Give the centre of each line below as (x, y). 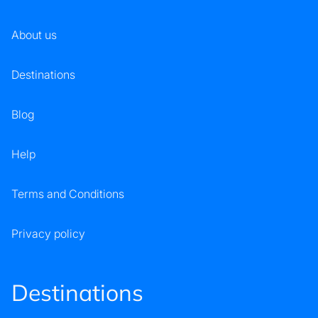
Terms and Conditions (68, 193)
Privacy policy (48, 233)
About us (34, 34)
